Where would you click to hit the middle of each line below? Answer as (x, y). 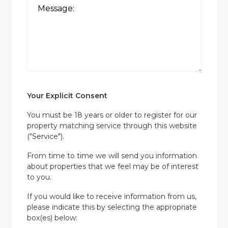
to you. (39, 177)
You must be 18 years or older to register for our (112, 115)
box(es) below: (52, 218)
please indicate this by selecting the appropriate (112, 207)
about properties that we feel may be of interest (112, 167)
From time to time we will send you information (112, 156)
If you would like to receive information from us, (111, 197)
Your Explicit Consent (67, 96)
